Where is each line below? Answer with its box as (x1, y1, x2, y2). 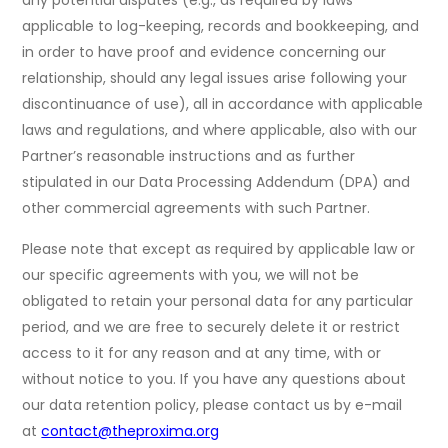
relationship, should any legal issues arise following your (22, 68, 408, 89)
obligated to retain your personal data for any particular (22, 291, 414, 312)
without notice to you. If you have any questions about (22, 369, 407, 390)
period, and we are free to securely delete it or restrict (22, 317, 401, 338)
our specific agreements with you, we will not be (22, 265, 360, 286)
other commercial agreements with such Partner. (22, 198, 371, 219)
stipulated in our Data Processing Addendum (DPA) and (22, 172, 411, 193)
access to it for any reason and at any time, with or (22, 343, 382, 364)
